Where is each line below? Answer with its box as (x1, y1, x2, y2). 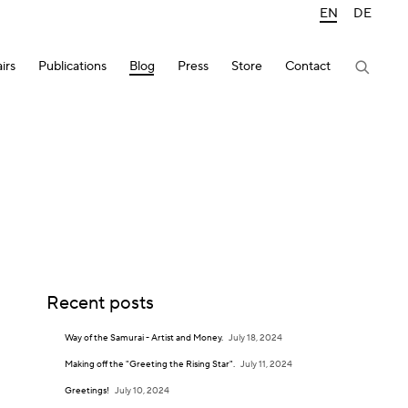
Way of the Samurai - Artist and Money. (64, 331, 225, 344)
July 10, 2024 (114, 384, 169, 397)
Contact (285, 57, 331, 75)
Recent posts (46, 291, 154, 316)
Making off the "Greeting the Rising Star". (64, 358, 237, 371)
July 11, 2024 (240, 358, 292, 371)
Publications (38, 57, 107, 75)
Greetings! (64, 384, 111, 397)
